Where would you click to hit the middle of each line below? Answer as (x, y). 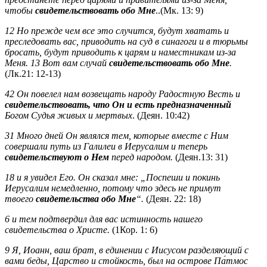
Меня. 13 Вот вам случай (57, 63)
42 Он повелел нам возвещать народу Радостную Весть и (122, 94)
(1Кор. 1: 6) (135, 229)
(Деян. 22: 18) (172, 198)
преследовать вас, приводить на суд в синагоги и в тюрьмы (126, 41)
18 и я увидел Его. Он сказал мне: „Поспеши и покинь (112, 177)
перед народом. (141, 157)
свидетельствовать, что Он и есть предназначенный (118, 104)
